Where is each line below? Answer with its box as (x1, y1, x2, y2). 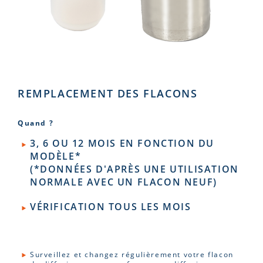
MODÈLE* (30, 150, 82, 163)
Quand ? (18, 118, 54, 127)
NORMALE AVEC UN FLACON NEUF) (30, 176, 217, 188)
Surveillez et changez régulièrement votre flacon (30, 249, 234, 259)
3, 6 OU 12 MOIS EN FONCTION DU (30, 137, 215, 150)
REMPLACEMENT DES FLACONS (18, 86, 198, 100)
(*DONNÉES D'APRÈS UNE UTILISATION (30, 163, 239, 176)
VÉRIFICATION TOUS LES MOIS (30, 200, 191, 213)
